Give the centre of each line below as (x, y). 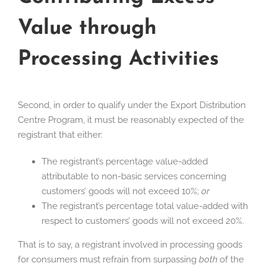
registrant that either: (60, 135)
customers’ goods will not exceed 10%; (121, 191)
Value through (87, 28)
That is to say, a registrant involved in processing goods (130, 245)
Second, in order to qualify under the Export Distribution (132, 105)
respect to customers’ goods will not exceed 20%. (143, 221)
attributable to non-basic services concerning (134, 177)
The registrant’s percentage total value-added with (145, 206)
